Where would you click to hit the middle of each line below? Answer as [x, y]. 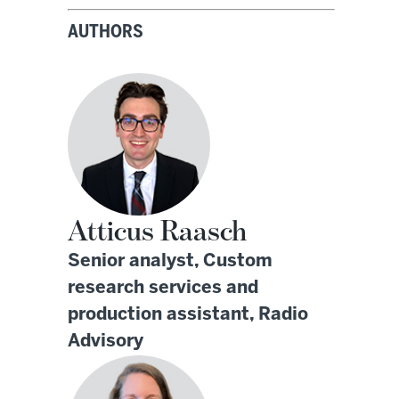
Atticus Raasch [157, 232]
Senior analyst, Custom [170, 262]
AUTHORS [106, 33]
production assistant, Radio [188, 315]
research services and [163, 289]
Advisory [106, 342]
